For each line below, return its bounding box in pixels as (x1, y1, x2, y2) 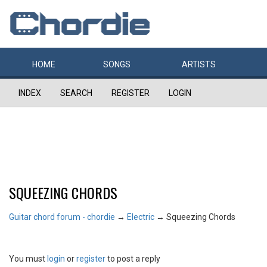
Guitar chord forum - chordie (9, 212, 115, 222)
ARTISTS (182, 60, 216, 69)
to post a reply (105, 254, 160, 263)
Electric (127, 212, 154, 222)
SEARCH (60, 88, 92, 98)
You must (9, 254, 47, 263)
